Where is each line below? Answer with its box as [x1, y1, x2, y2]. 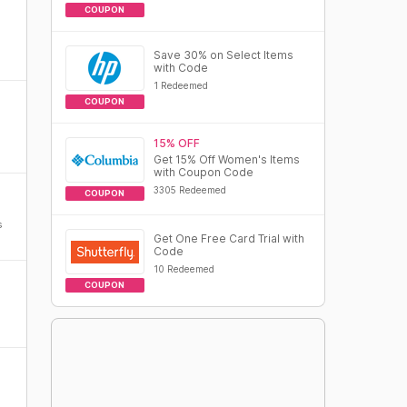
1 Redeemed [153, 80, 208, 91]
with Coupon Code [153, 165, 253, 179]
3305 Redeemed [153, 184, 226, 195]
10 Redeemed [153, 263, 214, 274]
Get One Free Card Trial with [153, 232, 304, 245]
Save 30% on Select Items [153, 48, 293, 62]
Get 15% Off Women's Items [153, 153, 300, 166]
